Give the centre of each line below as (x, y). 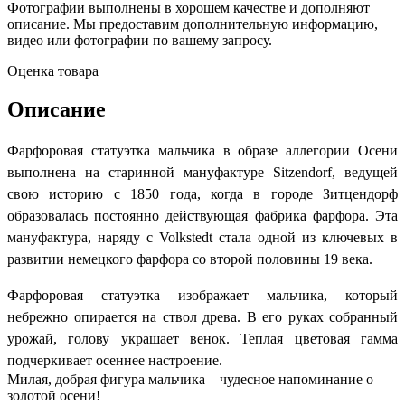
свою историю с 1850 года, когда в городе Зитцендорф (202, 193)
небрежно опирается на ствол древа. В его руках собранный (202, 316)
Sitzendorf (302, 172)
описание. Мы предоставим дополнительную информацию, (193, 24)
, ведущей (365, 172)
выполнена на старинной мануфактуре (140, 172)
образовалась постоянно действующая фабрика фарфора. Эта (202, 215)
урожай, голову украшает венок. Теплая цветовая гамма (202, 338)
